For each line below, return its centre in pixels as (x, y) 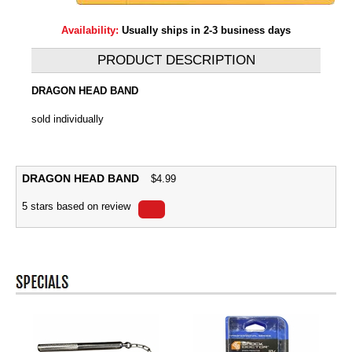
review (116, 206)
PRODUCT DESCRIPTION (176, 60)
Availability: (92, 30)
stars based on (64, 206)
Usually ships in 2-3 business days (206, 30)
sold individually (68, 119)
